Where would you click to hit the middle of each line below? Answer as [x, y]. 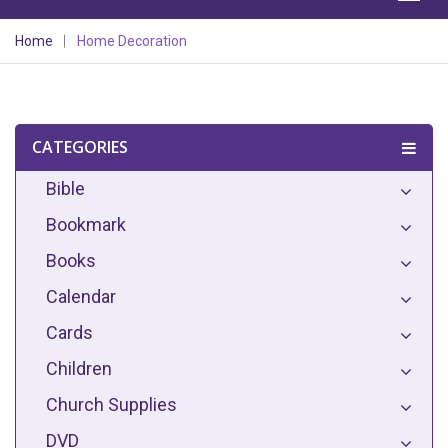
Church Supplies [111, 404]
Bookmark [86, 224]
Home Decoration [132, 41]
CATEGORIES [80, 147]
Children [79, 368]
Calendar [81, 296]
